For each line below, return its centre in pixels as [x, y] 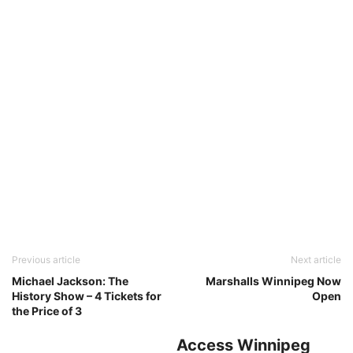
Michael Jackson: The [70, 281]
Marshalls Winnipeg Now [273, 281]
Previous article [46, 260]
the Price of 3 [47, 311]
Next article [316, 260]
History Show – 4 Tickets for [87, 296]
